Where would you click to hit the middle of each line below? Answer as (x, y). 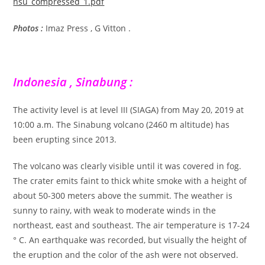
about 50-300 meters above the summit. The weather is (123, 195)
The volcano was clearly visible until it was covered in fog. (127, 166)
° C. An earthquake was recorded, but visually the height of (130, 240)
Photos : (28, 28)
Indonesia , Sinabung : (73, 82)
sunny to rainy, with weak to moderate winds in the (115, 210)
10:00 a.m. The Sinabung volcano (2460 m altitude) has (122, 124)
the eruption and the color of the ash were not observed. (126, 254)
